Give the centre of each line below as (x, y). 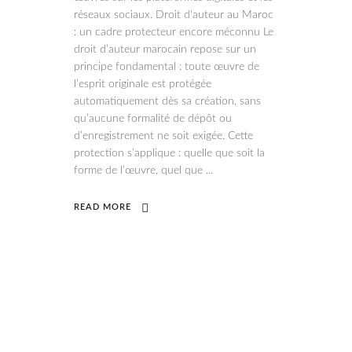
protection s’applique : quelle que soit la (169, 153)
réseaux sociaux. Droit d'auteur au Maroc (174, 15)
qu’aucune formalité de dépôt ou (153, 119)
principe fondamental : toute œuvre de (167, 67)
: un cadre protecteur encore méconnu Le (174, 32)
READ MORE (103, 207)
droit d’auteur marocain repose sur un (165, 49)
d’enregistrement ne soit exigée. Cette (163, 136)
